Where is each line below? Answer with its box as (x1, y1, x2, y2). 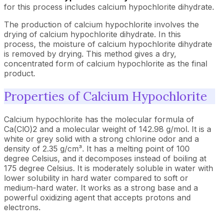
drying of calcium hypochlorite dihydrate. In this (4, 29, 181, 39)
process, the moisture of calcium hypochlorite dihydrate (4, 39, 212, 49)
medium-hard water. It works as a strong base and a (4, 182, 198, 193)
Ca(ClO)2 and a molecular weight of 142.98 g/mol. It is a (4, 124, 211, 134)
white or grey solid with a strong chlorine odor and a (4, 133, 199, 144)
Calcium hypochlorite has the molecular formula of (4, 114, 194, 124)
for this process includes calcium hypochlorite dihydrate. (4, 2, 214, 12)
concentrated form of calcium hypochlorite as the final (4, 59, 207, 68)
